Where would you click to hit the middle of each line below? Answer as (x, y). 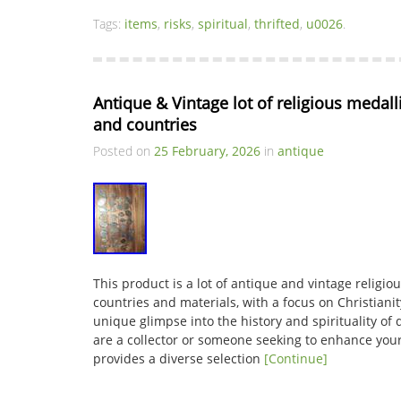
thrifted (277, 24)
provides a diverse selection (179, 358)
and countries (145, 124)
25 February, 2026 (207, 151)
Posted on (124, 151)
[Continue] (296, 358)
